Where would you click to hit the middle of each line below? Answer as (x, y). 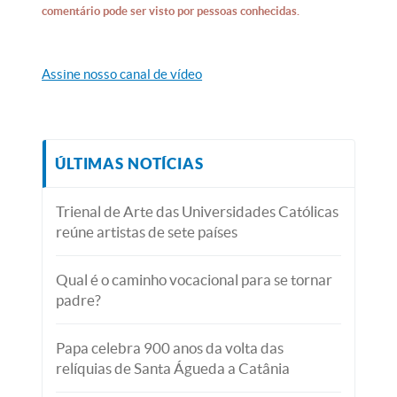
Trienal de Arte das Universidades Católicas (198, 211)
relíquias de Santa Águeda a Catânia (173, 368)
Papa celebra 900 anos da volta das (170, 348)
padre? (79, 300)
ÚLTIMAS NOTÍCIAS (129, 163)
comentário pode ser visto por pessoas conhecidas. (171, 11)
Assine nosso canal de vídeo (122, 74)
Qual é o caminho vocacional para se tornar (195, 280)
